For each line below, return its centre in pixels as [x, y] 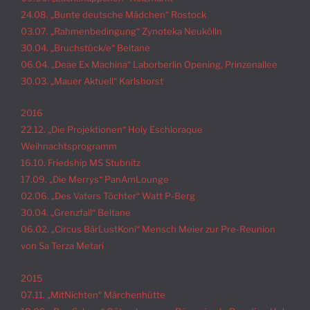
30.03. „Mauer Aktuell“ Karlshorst [92, 81]
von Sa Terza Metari [62, 246]
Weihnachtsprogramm [69, 146]
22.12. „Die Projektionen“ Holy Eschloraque [112, 130]
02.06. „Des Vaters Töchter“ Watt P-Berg [108, 196]
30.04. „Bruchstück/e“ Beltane [85, 47]
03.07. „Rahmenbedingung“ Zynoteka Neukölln [121, 31]
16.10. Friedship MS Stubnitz [81, 163]
